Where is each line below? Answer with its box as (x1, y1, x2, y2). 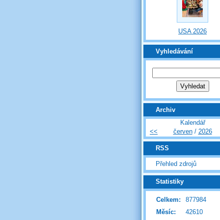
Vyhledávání (156, 47, 193, 55)
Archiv (156, 106, 175, 113)
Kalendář (180, 119, 205, 127)
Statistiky (156, 178, 184, 186)
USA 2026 (178, 27, 207, 35)
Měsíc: (156, 208, 176, 216)
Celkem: (156, 195, 181, 203)
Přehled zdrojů (156, 160, 196, 167)
